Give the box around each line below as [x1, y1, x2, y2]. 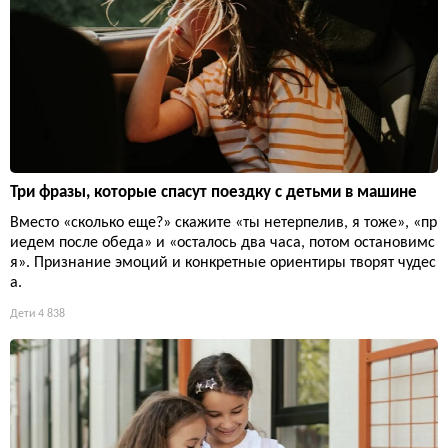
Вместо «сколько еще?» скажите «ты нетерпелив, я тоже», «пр [10, 214, 437, 231]
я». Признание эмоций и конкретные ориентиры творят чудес [10, 254, 436, 271]
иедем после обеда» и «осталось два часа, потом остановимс [10, 234, 435, 251]
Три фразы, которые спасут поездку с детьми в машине [10, 183, 417, 201]
